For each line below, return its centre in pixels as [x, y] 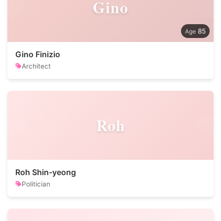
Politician [36, 184]
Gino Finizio [38, 54]
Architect [36, 66]
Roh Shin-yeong [46, 172]
